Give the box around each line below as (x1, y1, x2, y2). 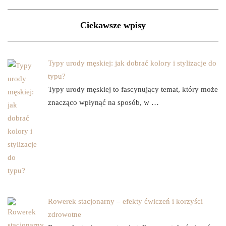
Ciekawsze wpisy (80, 20, 146, 30)
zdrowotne (48, 210, 81, 218)
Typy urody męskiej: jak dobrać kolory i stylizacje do (48, 59, 216, 67)
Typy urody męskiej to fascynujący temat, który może (48, 85, 218, 93)
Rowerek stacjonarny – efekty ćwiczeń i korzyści (48, 197, 203, 205)
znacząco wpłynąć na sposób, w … (48, 98, 159, 106)
